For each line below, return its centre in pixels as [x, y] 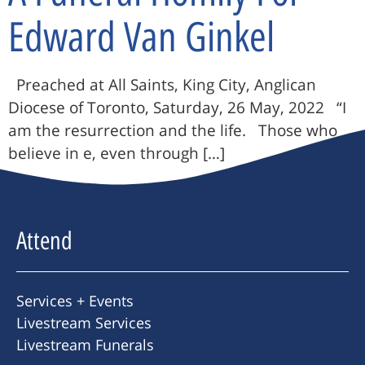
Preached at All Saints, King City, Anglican [162, 85]
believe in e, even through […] [117, 154]
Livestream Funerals [85, 345]
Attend [44, 241]
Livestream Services [84, 323]
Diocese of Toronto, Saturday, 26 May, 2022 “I [177, 108]
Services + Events [75, 301]
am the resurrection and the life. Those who [173, 131]
